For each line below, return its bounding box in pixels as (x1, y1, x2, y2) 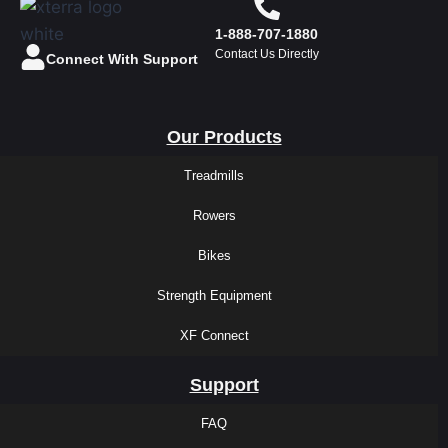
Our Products (166, 126, 282, 147)
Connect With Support (46, 50, 198, 67)
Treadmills (184, 167, 244, 183)
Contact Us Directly (214, 47, 319, 62)
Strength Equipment (156, 287, 272, 303)
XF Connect (179, 327, 249, 343)
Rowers (192, 207, 236, 223)
